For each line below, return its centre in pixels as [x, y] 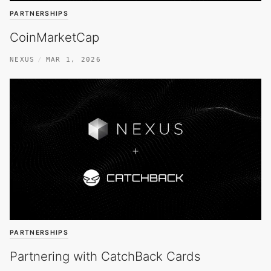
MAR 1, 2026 [73, 59]
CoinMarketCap [54, 37]
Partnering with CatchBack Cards [105, 256]
